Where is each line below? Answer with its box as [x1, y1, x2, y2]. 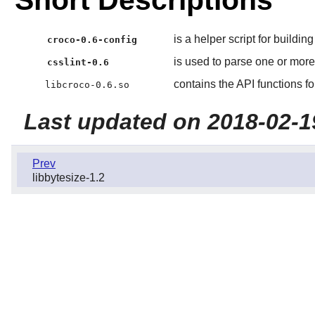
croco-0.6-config [47, 34, 138, 46]
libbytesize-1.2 [32, 172, 105, 184]
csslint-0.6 [47, 57, 110, 68]
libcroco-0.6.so [44, 79, 129, 91]
